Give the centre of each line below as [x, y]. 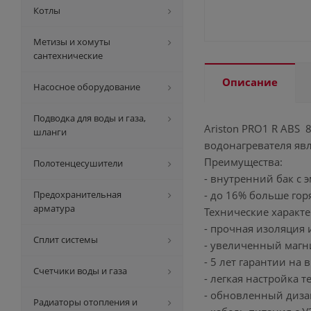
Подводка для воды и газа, [90, 118]
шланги [50, 132]
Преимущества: [243, 162]
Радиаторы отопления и [85, 302]
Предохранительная [77, 194]
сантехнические [68, 56]
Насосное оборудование [87, 87]
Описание [250, 82]
